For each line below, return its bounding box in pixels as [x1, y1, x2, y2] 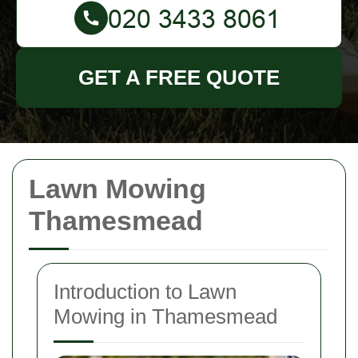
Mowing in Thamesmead [54, 304, 277, 328]
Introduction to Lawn [54, 280, 237, 304]
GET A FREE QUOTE [78, 66, 280, 89]
